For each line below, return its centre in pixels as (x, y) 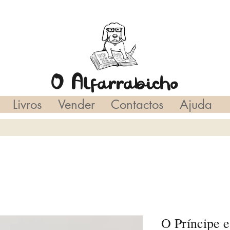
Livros (27, 104)
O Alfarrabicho (115, 83)
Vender (76, 104)
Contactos (137, 104)
